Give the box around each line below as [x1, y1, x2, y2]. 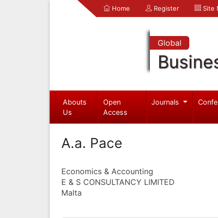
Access [103, 108, 128, 116]
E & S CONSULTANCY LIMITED [61, 177, 175, 187]
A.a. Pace [61, 134, 122, 151]
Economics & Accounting [61, 166, 153, 176]
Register [152, 4, 179, 12]
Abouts [62, 97, 87, 106]
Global [157, 38, 182, 48]
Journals [151, 97, 182, 106]
